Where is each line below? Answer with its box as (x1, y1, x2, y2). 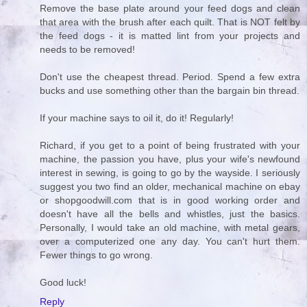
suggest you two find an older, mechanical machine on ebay (40, 181, 300, 193)
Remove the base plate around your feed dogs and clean (40, 3, 300, 14)
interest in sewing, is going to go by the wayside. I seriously (40, 167, 300, 179)
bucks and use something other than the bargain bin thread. (40, 85, 299, 97)
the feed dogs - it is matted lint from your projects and (40, 30, 300, 42)
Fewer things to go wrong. (40, 249, 153, 261)
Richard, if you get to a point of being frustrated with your (40, 140, 300, 151)
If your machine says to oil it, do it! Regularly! (40, 112, 234, 124)
